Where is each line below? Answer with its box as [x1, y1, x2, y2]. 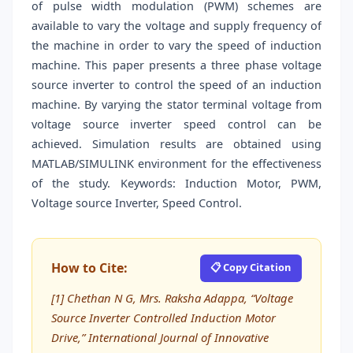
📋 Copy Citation [210, 259, 292, 274]
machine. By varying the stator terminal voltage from [32, 97, 321, 113]
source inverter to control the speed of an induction [32, 77, 321, 93]
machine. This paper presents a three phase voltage [32, 58, 321, 73]
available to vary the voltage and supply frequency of [32, 18, 321, 34]
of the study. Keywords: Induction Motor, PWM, [32, 176, 321, 191]
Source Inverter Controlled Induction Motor [51, 309, 276, 325]
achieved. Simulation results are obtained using [32, 136, 321, 152]
